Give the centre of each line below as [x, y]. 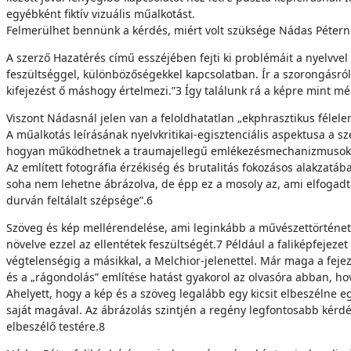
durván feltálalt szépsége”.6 [80, 200]
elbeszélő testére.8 [56, 326]
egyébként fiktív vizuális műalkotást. [101, 14]
